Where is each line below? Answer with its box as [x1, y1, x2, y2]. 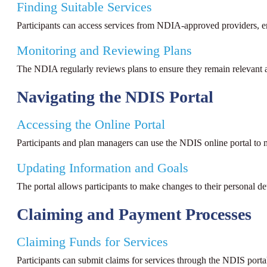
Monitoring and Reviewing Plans [17, 44, 192, 58]
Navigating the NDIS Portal [17, 87, 213, 106]
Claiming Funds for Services [17, 234, 168, 249]
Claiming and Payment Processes [17, 204, 252, 223]
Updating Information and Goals [17, 161, 188, 176]
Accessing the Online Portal [17, 117, 165, 132]
